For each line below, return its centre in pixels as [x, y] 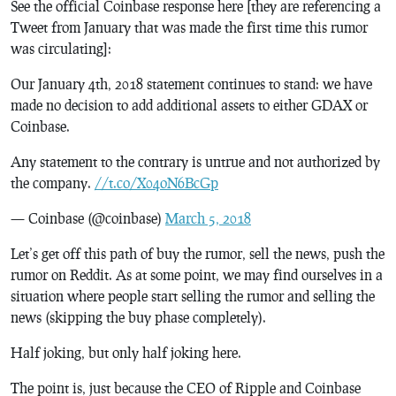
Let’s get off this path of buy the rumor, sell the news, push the [198, 253]
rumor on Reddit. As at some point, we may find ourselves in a [197, 274]
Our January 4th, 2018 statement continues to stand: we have [191, 84]
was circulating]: [61, 48]
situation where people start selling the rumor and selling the [193, 296]
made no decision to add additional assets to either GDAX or [189, 105]
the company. [53, 183]
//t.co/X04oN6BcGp [156, 183]
